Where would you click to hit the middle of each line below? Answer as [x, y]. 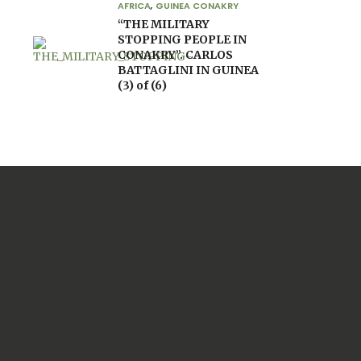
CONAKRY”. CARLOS [175, 55]
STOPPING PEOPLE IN [182, 39]
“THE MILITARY [164, 24]
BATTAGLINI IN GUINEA [188, 70]
